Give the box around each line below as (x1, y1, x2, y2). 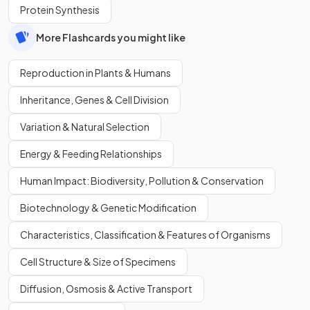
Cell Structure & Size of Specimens (20, 255, 176, 268)
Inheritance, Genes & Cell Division (20, 93, 169, 106)
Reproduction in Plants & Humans (20, 66, 171, 79)
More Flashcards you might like (36, 30, 185, 44)
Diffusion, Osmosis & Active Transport (20, 282, 192, 295)
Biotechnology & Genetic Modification (20, 201, 197, 214)
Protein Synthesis (20, 3, 100, 16)
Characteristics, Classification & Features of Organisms (20, 228, 271, 241)
